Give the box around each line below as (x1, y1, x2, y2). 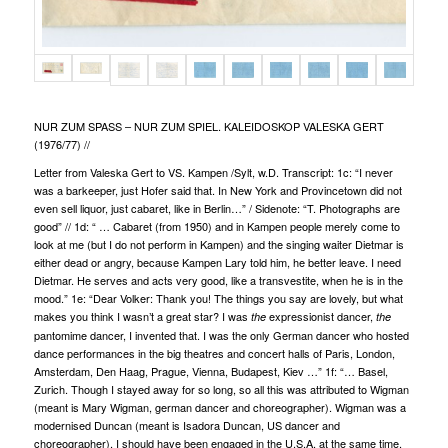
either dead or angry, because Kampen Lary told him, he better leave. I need (33, 253, 401, 270)
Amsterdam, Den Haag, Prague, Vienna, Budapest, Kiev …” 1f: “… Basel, (33, 362, 388, 379)
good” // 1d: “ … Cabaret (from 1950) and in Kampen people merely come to (33, 217, 400, 234)
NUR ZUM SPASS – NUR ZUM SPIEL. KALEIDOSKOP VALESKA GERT (33, 118, 384, 135)
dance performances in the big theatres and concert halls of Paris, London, (33, 344, 395, 361)
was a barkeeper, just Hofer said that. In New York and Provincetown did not (33, 181, 402, 198)
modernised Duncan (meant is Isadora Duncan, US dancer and (33, 416, 340, 433)
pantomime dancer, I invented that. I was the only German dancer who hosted (33, 326, 409, 343)
